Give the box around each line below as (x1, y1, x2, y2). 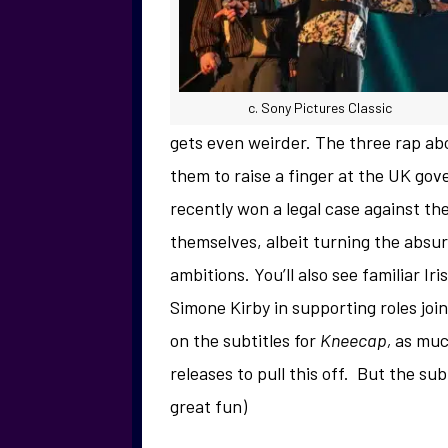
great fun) (170, 395, 247, 418)
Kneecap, (320, 329, 395, 352)
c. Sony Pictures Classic (248, 99, 392, 117)
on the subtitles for (170, 329, 320, 352)
